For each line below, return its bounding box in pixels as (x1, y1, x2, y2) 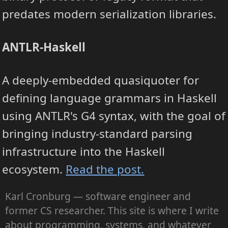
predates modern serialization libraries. (2, 6, 217, 22)
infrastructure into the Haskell (2, 143, 165, 159)
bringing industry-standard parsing (2, 125, 193, 141)
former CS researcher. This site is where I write (5, 204, 219, 217)
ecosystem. (2, 161, 66, 177)
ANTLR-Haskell (2, 39, 86, 55)
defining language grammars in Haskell (2, 90, 217, 106)
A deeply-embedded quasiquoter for (2, 72, 199, 88)
